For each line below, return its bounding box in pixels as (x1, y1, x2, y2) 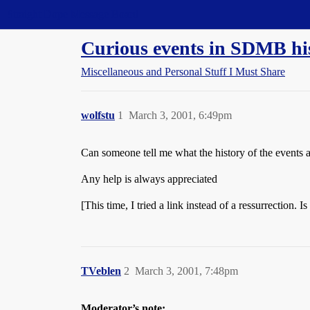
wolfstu (81, 109, 115, 121)
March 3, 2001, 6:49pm (129, 109, 232, 121)
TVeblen (81, 265, 121, 277)
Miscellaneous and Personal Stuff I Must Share (81, 66, 285, 77)
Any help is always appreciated (81, 173, 217, 185)
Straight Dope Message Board (7, 8, 138, 20)
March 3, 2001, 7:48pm (135, 265, 238, 277)
